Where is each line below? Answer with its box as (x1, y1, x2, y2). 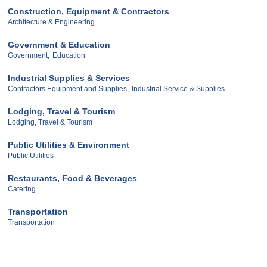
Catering (8, 184, 36, 193)
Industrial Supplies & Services (8, 73, 130, 83)
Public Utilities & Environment (8, 140, 129, 150)
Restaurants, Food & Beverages (8, 173, 137, 183)
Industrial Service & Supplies (132, 85, 225, 94)
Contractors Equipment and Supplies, (8, 85, 129, 94)
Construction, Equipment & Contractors (8, 7, 169, 17)
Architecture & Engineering (8, 18, 95, 27)
